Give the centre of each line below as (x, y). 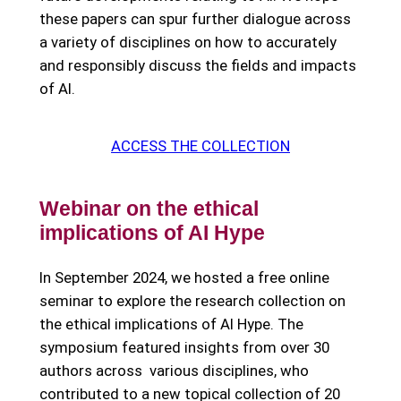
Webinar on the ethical (149, 209)
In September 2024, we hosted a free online (184, 278)
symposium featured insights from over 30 (184, 348)
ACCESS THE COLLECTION (200, 145)
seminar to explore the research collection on (192, 301)
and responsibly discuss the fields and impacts (197, 66)
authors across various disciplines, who (174, 371)
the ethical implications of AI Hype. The (171, 324)
